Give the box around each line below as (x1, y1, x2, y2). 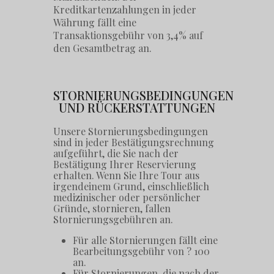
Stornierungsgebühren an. (53, 213, 174, 226)
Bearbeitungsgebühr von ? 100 (73, 245, 210, 258)
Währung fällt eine (53, 15, 137, 29)
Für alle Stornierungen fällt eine (73, 234, 218, 247)
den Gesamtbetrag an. (53, 41, 152, 54)
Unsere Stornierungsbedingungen (53, 125, 209, 138)
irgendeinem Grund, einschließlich (53, 180, 210, 193)
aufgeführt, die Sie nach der (53, 147, 179, 160)
